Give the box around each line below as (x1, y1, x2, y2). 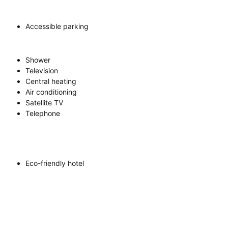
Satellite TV (25, 98, 63, 107)
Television (25, 66, 58, 75)
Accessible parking (25, 21, 89, 31)
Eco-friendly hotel (25, 158, 84, 167)
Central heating (25, 76, 76, 85)
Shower (25, 55, 50, 64)
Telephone (25, 108, 60, 118)
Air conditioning (25, 87, 77, 96)
